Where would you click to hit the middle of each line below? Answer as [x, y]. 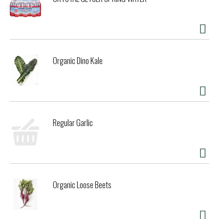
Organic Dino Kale [78, 61]
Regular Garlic [73, 123]
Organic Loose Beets [82, 185]
